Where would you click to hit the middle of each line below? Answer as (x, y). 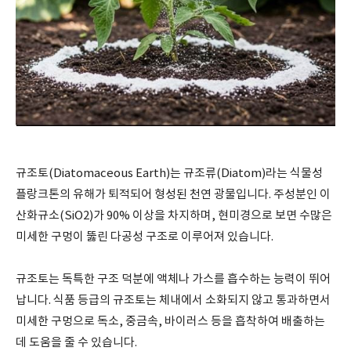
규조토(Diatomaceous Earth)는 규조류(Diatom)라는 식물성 (169, 174)
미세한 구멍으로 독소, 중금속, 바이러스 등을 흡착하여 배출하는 (170, 322)
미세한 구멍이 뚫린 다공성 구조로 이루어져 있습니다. (145, 237)
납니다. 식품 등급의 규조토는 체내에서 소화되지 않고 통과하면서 (173, 300)
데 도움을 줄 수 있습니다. (76, 343)
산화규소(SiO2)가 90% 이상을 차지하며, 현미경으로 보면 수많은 (174, 216)
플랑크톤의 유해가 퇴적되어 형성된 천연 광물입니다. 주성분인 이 (173, 195)
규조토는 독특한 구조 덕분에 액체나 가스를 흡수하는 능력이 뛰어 (173, 279)
